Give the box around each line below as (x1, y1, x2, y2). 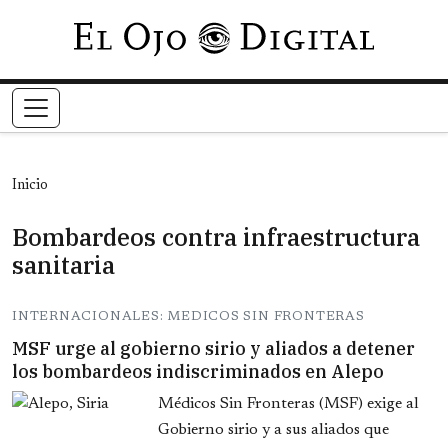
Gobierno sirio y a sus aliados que (158, 422, 389, 439)
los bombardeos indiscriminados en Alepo (12, 360, 384, 384)
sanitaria (12, 249, 115, 282)
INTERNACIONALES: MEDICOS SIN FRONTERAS (12, 310, 365, 324)
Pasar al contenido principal (222, 26, 409, 42)
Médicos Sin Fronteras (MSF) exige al (158, 396, 419, 413)
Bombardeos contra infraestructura (12, 221, 420, 254)
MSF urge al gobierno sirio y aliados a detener (12, 337, 415, 361)
